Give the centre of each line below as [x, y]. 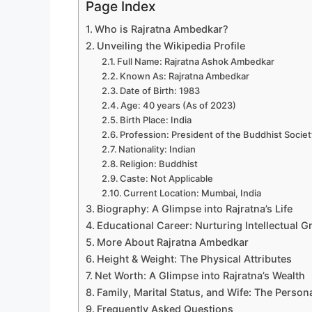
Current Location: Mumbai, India [193, 193]
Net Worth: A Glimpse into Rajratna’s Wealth [200, 276]
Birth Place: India [156, 120]
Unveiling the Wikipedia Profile [171, 46]
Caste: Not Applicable [167, 179]
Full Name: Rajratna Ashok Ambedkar [196, 62]
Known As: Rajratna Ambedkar [185, 76]
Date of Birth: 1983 [160, 91]
